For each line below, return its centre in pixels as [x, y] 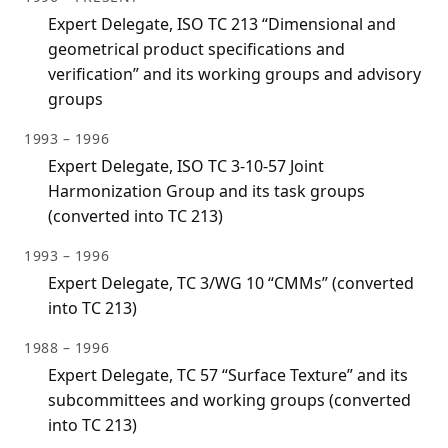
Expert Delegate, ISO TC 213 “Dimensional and [222, 24]
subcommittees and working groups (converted [229, 400]
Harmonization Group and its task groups [206, 191]
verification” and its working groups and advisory [234, 74]
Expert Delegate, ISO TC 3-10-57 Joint [186, 166]
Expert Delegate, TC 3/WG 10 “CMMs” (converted [231, 283]
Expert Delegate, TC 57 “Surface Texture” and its [228, 375]
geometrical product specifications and [196, 49]
